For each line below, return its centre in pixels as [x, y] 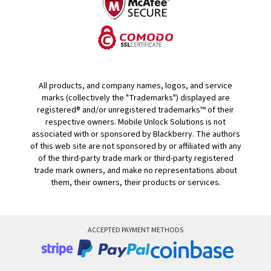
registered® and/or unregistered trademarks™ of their [135, 110]
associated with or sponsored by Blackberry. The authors [135, 135]
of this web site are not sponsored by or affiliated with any [135, 147]
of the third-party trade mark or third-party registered [135, 159]
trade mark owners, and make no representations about [135, 171]
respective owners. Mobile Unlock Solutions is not [135, 122]
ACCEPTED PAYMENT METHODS [135, 230]
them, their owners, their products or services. [135, 183]
